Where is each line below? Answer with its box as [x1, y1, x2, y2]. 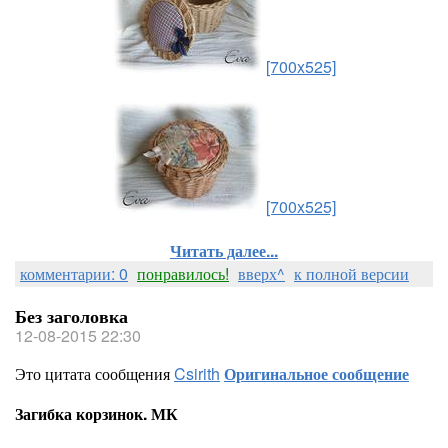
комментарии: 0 [20, 262, 128, 285]
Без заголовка [15, 303, 128, 329]
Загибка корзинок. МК [15, 402, 178, 425]
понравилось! [137, 262, 229, 285]
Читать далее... [170, 239, 278, 262]
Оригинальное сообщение [224, 362, 409, 385]
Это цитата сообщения [15, 362, 174, 385]
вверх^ [238, 262, 285, 285]
